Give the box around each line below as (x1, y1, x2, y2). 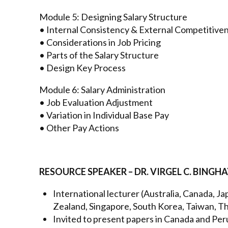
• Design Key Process (39, 62, 126, 73)
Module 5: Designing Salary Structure (39, 11, 187, 22)
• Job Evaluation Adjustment (39, 96, 153, 108)
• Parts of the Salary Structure (39, 49, 159, 61)
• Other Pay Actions (39, 122, 119, 133)
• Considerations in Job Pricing (39, 36, 161, 48)
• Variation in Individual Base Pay (39, 109, 169, 121)
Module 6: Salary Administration (39, 83, 165, 95)
